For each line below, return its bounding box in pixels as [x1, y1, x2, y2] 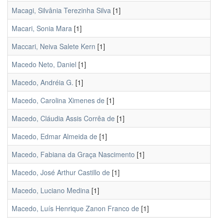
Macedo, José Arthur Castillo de [12, 167, 110, 177]
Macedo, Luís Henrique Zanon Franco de [12, 203, 139, 213]
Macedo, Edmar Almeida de [12, 131, 97, 141]
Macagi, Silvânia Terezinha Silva [12, 5, 111, 15]
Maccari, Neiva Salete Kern [12, 41, 95, 51]
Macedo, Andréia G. [12, 77, 73, 87]
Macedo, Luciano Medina [12, 185, 90, 195]
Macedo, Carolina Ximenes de [12, 95, 105, 105]
